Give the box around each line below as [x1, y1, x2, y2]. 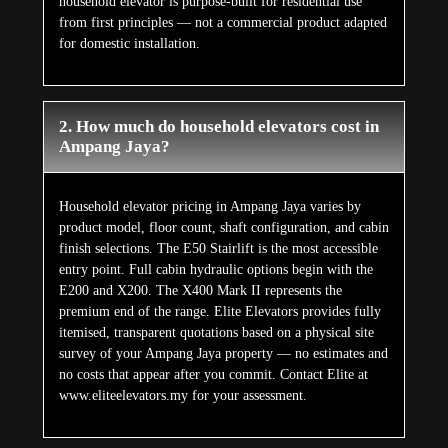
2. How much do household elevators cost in [58, 117, 379, 137]
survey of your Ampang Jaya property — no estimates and [58, 346, 388, 362]
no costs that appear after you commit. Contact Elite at [58, 367, 368, 383]
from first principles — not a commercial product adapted [58, 15, 387, 31]
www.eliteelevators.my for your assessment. [58, 388, 307, 404]
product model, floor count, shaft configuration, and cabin [58, 220, 389, 236]
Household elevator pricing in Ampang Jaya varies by [58, 199, 361, 215]
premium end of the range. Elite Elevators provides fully [58, 304, 381, 320]
